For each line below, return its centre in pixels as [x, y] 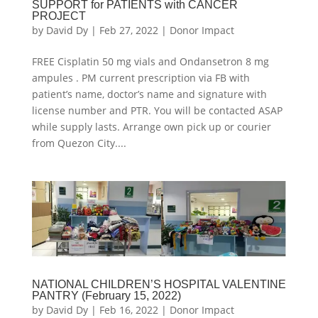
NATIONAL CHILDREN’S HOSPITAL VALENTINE [159, 285]
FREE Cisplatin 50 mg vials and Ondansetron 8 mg [150, 62]
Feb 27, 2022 [128, 31]
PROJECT [59, 16]
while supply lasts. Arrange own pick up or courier [151, 127]
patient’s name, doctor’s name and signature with [149, 94]
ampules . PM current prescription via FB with [141, 78]
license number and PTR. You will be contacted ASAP [157, 111]
